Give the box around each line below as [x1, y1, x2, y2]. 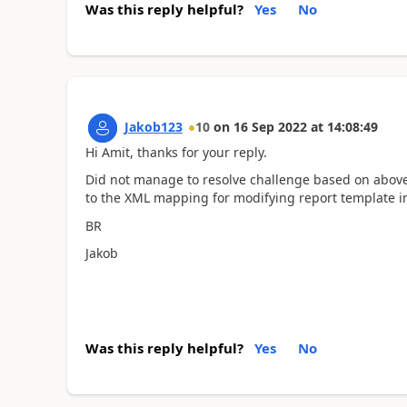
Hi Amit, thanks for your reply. [84, 143, 267, 161]
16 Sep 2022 [233, 117, 307, 135]
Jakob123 [124, 117, 183, 135]
